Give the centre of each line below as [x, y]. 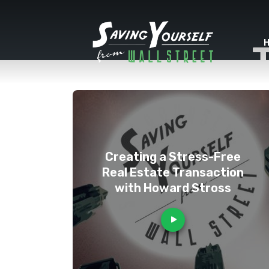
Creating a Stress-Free [173, 157]
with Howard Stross [173, 188]
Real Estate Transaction [173, 172]
